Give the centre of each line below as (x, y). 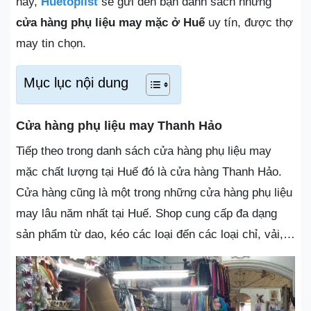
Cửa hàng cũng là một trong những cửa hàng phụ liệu (154, 192)
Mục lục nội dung (76, 82)
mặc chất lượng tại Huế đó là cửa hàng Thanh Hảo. (149, 171)
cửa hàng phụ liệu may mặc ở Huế (110, 22)
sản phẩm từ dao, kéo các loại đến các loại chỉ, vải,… (155, 234)
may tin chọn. (51, 43)
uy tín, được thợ (249, 22)
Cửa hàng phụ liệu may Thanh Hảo (119, 125)
